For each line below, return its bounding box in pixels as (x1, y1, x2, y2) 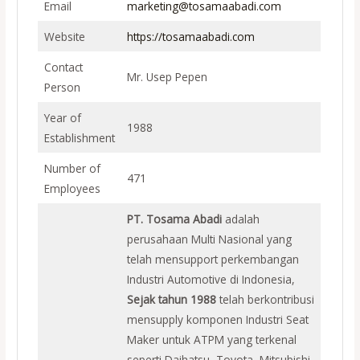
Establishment (43, 129, 115, 145)
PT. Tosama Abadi (126, 211, 225, 227)
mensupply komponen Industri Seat (126, 311, 309, 327)
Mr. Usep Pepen (126, 68, 207, 84)
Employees (43, 180, 100, 196)
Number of (43, 160, 100, 176)
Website (43, 28, 85, 44)
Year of (43, 109, 81, 125)
